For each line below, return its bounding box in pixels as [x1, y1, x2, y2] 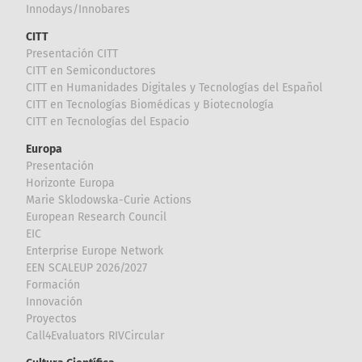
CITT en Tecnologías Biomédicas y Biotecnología [26, 97, 275, 112]
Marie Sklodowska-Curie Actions [26, 192, 192, 207]
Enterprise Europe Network [26, 243, 164, 258]
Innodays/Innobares [26, 2, 131, 16]
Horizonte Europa [26, 175, 116, 190]
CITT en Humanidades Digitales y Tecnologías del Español [26, 80, 323, 95]
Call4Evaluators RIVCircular [26, 328, 165, 343]
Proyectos [26, 311, 78, 326]
